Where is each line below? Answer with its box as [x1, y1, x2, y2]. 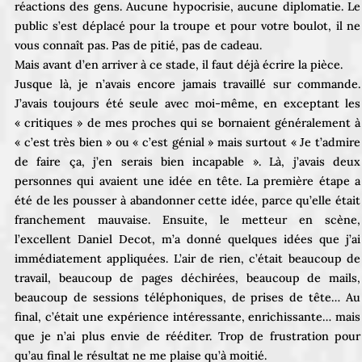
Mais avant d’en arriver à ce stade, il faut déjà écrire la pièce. [15, 57, 343, 72]
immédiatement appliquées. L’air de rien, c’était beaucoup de [15, 250, 360, 266]
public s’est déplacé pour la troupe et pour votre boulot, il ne [15, 18, 360, 33]
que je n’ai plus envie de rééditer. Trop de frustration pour [15, 328, 360, 343]
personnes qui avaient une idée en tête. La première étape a [15, 173, 360, 188]
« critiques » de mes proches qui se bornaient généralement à [15, 115, 360, 130]
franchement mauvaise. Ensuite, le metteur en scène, [15, 212, 360, 227]
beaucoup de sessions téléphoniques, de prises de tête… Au [15, 289, 360, 305]
